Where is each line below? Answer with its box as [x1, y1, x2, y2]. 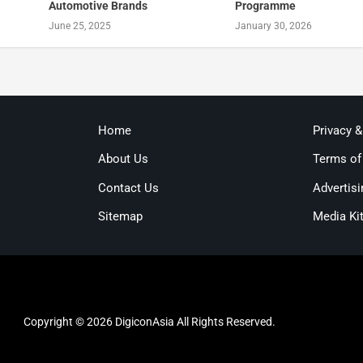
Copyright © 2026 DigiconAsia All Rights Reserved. [23, 315, 275, 329]
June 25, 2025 [48, 20, 111, 32]
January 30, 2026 [235, 20, 313, 32]
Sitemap [97, 209, 143, 224]
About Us [97, 152, 148, 167]
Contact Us [97, 180, 159, 195]
